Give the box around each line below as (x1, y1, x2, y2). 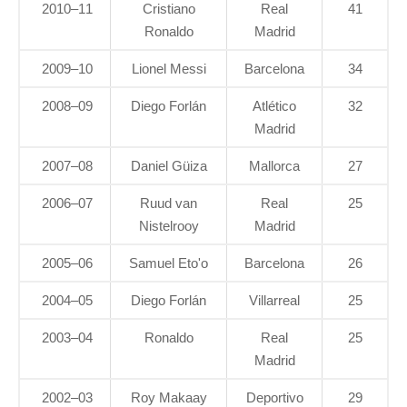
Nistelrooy (138, 218, 199, 234)
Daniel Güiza (130, 158, 207, 174)
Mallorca (249, 158, 300, 174)
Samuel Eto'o (129, 255, 208, 272)
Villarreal (249, 293, 300, 309)
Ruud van (140, 195, 197, 212)
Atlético (253, 98, 296, 114)
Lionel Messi (131, 61, 206, 77)
